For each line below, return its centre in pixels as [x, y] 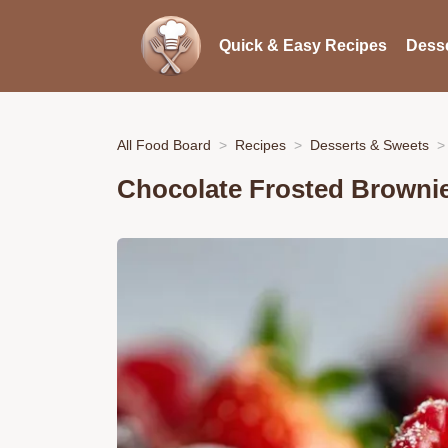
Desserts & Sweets [369, 144]
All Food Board [164, 144]
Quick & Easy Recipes [302, 45]
